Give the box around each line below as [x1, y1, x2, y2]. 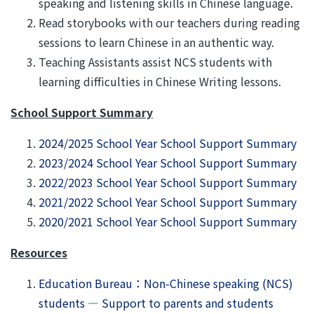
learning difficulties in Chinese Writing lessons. [39, 73, 281, 90]
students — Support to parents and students [39, 294, 273, 311]
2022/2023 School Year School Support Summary [39, 174, 296, 191]
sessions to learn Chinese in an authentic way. [39, 34, 274, 50]
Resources [11, 244, 67, 261]
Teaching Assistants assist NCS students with [39, 53, 272, 70]
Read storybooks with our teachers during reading [39, 14, 300, 31]
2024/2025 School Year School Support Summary [39, 135, 296, 151]
